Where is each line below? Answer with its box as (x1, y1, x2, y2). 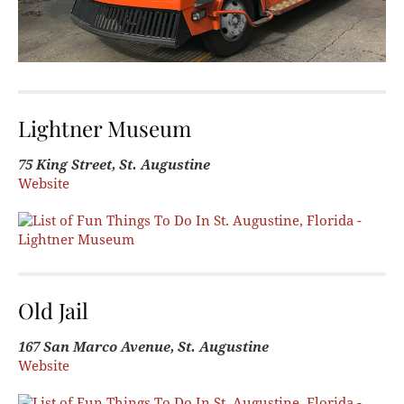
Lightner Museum (18, 114, 191, 143)
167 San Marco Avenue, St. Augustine (18, 339, 269, 356)
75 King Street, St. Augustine (18, 157, 210, 174)
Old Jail (18, 296, 88, 326)
